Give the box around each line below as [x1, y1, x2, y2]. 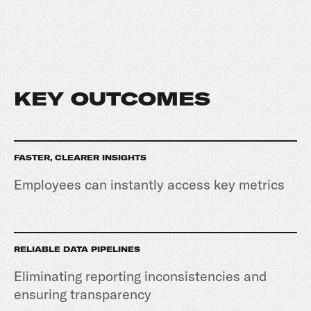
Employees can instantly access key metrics [14, 176, 288, 193]
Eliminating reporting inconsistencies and [14, 267, 267, 285]
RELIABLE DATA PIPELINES [14, 245, 140, 254]
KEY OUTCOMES [14, 87, 210, 110]
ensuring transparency [14, 285, 151, 303]
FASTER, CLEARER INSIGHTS [14, 153, 146, 162]
